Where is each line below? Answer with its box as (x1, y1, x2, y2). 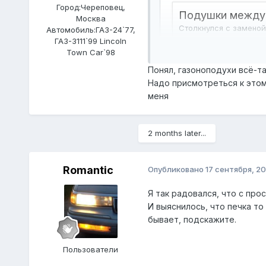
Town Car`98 (66, 47, 115, 57)
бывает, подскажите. (147, 214, 239, 224)
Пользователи (63, 244, 119, 254)
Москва (75, 13, 106, 23)
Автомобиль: (46, 24, 96, 34)
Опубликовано (147, 164, 205, 174)
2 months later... (147, 128, 206, 138)
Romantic (63, 163, 114, 176)
